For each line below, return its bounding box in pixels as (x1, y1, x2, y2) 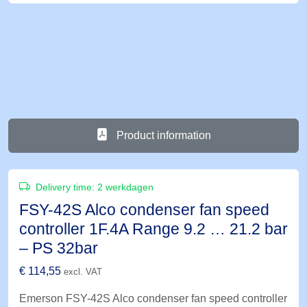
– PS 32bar (19, 239, 98, 258)
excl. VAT (64, 267, 102, 278)
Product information (114, 130, 211, 142)
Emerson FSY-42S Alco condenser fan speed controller (19, 293, 287, 305)
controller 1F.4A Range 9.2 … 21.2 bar (19, 220, 288, 238)
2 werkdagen (97, 182, 153, 193)
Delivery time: (33, 182, 97, 193)
